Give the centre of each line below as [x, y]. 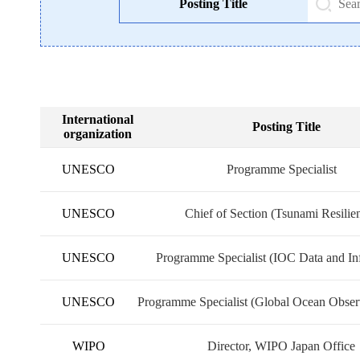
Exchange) [281, 301]
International [97, 119]
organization [97, 134]
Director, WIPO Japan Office [281, 346]
